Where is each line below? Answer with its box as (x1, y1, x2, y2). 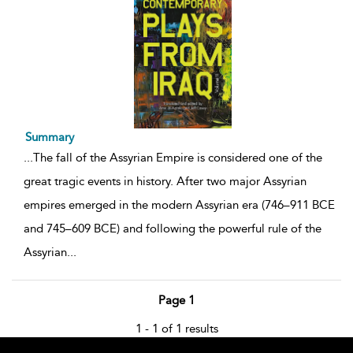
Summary (25, 130, 74, 145)
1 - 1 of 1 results (135, 321, 218, 336)
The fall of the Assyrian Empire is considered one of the (33, 150, 322, 165)
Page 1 (158, 293, 195, 308)
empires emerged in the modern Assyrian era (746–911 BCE (24, 198, 335, 213)
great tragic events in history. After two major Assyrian (24, 174, 307, 189)
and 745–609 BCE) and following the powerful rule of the (24, 221, 321, 236)
